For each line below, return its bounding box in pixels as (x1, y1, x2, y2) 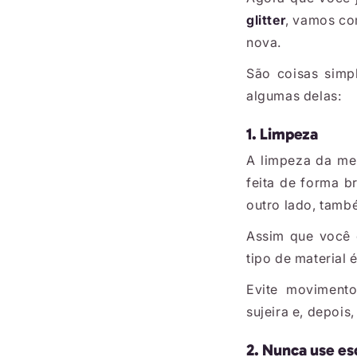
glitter (246, 12, 286, 28)
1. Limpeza (246, 124, 318, 143)
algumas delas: (246, 88, 342, 104)
